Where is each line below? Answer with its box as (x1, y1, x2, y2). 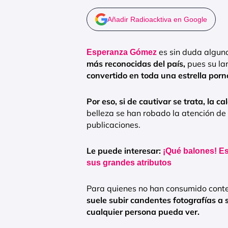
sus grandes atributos (87, 158, 172, 167)
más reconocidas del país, (87, 59, 185, 69)
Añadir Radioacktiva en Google (107, 15, 207, 24)
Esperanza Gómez (87, 48, 157, 57)
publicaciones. (87, 120, 140, 130)
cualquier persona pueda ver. (87, 207, 199, 217)
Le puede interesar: (87, 146, 163, 156)
